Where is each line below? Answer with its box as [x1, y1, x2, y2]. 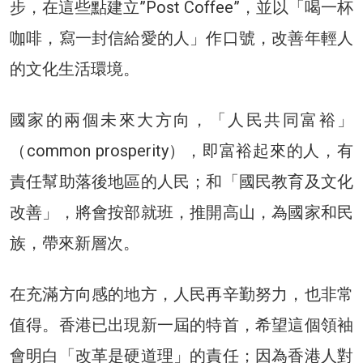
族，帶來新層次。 [10, 233, 139, 253]
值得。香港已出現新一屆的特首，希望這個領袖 [10, 314, 353, 335]
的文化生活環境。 [10, 58, 139, 79]
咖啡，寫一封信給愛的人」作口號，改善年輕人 [10, 28, 353, 48]
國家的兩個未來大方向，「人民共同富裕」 [10, 109, 353, 130]
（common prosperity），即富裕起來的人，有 [10, 140, 353, 160]
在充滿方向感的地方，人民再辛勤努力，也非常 [10, 284, 353, 304]
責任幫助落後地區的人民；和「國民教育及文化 [10, 171, 353, 191]
